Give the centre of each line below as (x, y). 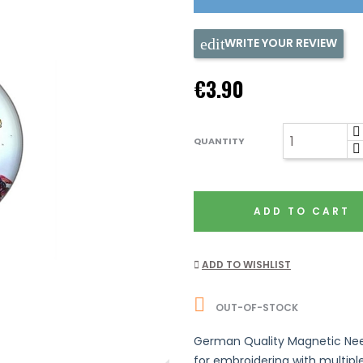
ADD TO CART (301, 211)
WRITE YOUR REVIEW (281, 43)
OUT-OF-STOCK (256, 308)
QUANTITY (219, 141)
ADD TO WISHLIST (246, 265)
